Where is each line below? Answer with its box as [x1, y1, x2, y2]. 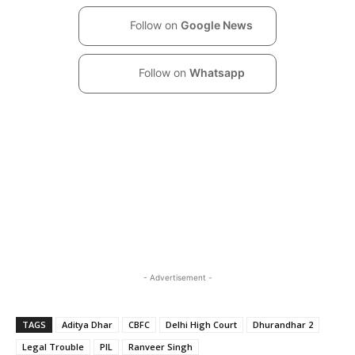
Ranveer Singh [128, 340, 193, 353]
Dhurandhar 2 [253, 318, 313, 330]
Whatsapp [189, 65, 245, 79]
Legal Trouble [22, 340, 84, 353]
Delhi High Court [166, 318, 237, 330]
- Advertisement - [143, 272, 212, 282]
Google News [181, 17, 253, 32]
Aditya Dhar [62, 318, 113, 330]
